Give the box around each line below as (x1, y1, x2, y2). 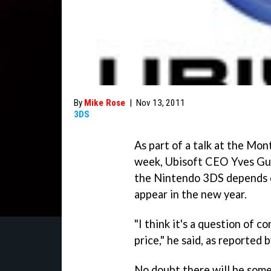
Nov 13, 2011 (136, 97, 185, 108)
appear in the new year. (134, 188, 247, 201)
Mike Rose (84, 97, 125, 108)
